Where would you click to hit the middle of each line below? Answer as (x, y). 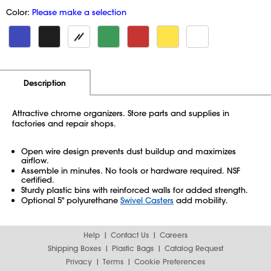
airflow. (35, 160)
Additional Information (136, 82)
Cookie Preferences (170, 261)
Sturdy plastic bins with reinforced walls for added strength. (135, 190)
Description (45, 83)
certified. (38, 179)
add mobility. (201, 200)
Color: (19, 12)
